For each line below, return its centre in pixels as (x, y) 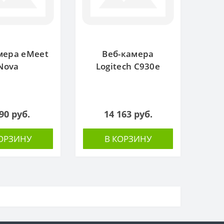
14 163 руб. (128, 114)
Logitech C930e (128, 66)
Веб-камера (128, 53)
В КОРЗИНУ (128, 138)
